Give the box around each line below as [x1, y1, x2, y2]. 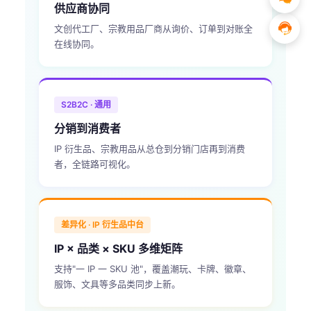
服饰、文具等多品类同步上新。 [54, 278, 180, 289]
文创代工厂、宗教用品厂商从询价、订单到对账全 [54, 23, 253, 34]
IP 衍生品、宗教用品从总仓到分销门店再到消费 [54, 143, 245, 154]
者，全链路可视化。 [54, 158, 135, 169]
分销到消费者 [54, 121, 121, 135]
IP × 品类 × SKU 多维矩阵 [54, 242, 183, 255]
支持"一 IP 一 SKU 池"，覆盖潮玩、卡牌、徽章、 [54, 263, 251, 274]
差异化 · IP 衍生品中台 [61, 219, 144, 230]
